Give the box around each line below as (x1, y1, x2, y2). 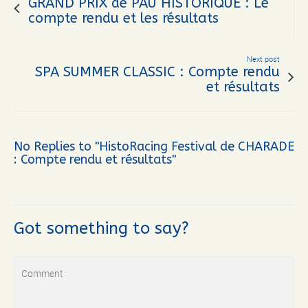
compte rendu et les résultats (28, 10, 219, 27)
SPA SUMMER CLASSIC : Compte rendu (35, 64, 280, 80)
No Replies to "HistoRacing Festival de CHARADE (14, 138, 294, 154)
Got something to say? (14, 219, 189, 239)
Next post (247, 54, 280, 65)
